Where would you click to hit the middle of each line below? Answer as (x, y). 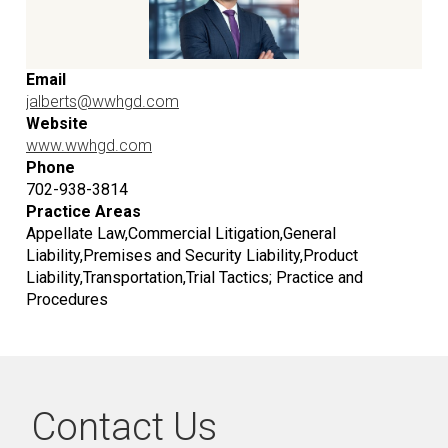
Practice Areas (83, 212)
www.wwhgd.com (89, 146)
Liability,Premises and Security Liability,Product (192, 256)
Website (57, 124)
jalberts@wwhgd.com (102, 102)
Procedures (67, 300)
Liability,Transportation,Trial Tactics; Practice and (194, 278)
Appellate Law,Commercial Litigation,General (181, 234)
